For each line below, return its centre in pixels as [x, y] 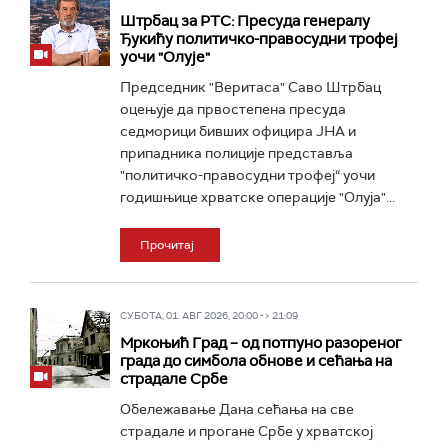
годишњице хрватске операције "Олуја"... [257, 197]
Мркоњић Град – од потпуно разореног [260, 343]
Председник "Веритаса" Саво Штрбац [250, 87]
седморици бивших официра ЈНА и [238, 131]
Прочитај [167, 245]
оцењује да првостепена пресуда [233, 109]
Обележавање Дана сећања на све [237, 409]
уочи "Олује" [165, 57]
